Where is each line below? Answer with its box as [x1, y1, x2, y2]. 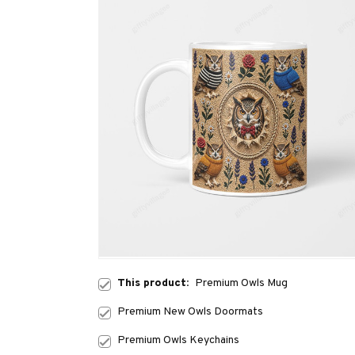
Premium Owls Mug [195, 277, 288, 291]
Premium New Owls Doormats [117, 305, 263, 319]
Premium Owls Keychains [117, 334, 239, 348]
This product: [117, 277, 195, 291]
